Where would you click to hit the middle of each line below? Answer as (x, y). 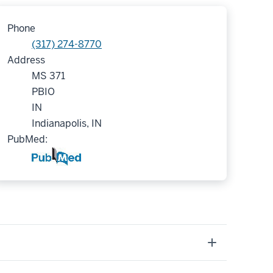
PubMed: (27, 139)
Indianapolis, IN (67, 123)
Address (26, 60)
